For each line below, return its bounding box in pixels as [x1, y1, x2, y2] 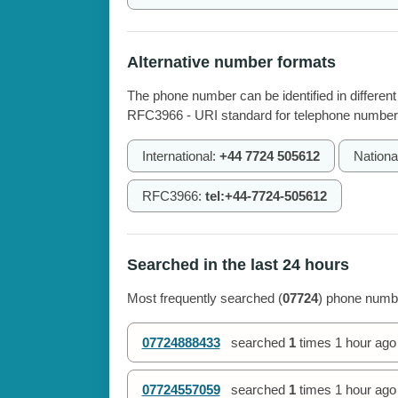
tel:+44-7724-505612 [204, 188, 327, 204]
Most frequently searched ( [126, 291, 283, 306]
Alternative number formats [126, 53, 336, 72]
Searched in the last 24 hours [126, 256, 349, 275]
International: [141, 148, 219, 164]
